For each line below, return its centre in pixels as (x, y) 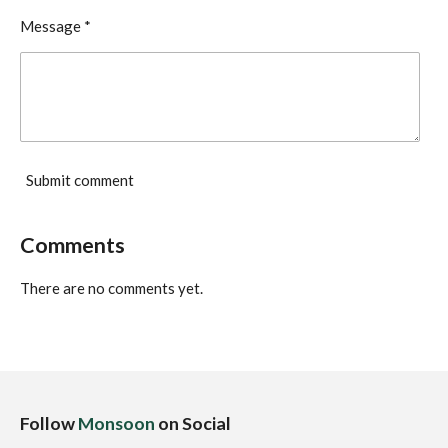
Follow (49, 422)
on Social (193, 422)
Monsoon (116, 422)
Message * (55, 26)
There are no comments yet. (111, 287)
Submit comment (80, 180)
